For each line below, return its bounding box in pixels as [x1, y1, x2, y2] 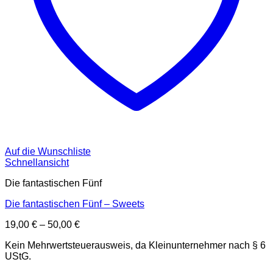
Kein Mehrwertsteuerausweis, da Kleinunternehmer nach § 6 [5, 240, 266, 251]
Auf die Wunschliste [5, 146, 91, 157]
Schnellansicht [5, 157, 69, 168]
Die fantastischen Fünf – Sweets [5, 199, 144, 210]
